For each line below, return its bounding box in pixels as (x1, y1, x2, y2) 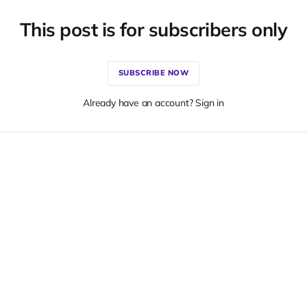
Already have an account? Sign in (83, 96, 224, 109)
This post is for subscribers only (19, 17, 288, 41)
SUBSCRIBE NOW (118, 68, 189, 78)
